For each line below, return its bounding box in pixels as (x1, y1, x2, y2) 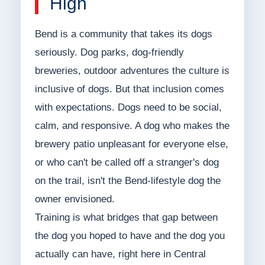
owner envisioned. (34, 193, 115, 205)
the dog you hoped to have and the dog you (34, 230, 225, 242)
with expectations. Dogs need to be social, (34, 102, 222, 114)
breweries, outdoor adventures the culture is (34, 65, 230, 77)
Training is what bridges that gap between (34, 212, 218, 224)
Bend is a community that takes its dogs (34, 28, 212, 40)
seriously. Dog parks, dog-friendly (34, 47, 184, 59)
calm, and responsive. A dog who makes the (34, 120, 230, 132)
